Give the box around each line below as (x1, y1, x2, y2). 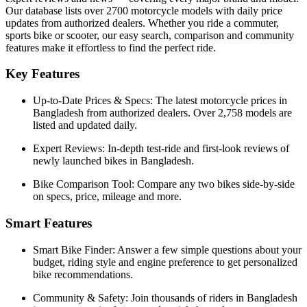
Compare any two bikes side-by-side (137, 178, 295, 191)
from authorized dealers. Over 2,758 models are (84, 107, 292, 119)
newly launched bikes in (33, 155, 140, 167)
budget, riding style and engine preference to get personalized (33, 256, 297, 268)
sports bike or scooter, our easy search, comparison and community (5, 29, 294, 41)
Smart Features (5, 215, 92, 230)
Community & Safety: (33, 291, 128, 304)
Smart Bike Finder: (33, 243, 115, 256)
